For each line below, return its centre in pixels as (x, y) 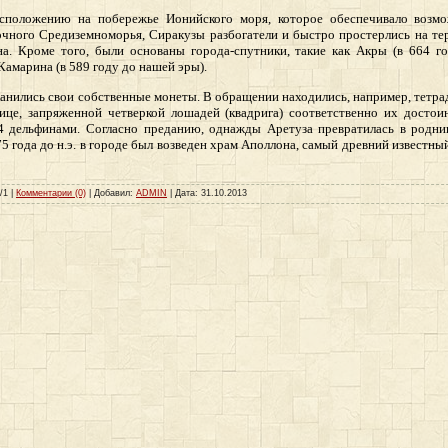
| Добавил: (111, 192)
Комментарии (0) (51, 192)
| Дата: (184, 192)
